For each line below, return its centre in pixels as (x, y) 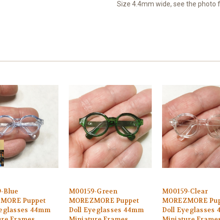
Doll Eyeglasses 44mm (106, 210)
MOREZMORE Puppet (104, 200)
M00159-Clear (185, 191)
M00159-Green (93, 191)
